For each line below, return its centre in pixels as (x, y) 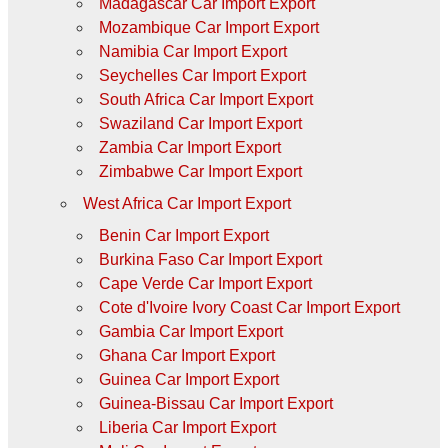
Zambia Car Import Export (189, 147)
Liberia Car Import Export (187, 427)
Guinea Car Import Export (188, 379)
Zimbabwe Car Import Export (200, 171)
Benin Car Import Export (183, 235)
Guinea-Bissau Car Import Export (215, 403)
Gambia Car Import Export (190, 331)
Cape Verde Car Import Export (205, 283)
